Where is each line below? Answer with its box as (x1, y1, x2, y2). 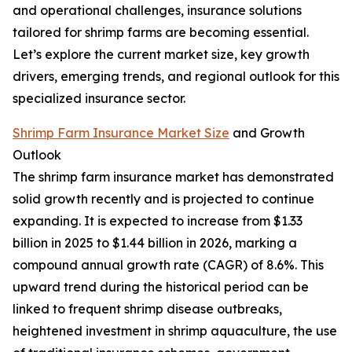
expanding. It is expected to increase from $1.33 (13, 213, 302, 229)
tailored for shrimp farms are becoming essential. (13, 24, 309, 41)
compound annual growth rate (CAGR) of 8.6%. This (13, 257, 324, 273)
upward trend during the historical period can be (13, 279, 309, 295)
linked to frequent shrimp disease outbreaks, (13, 301, 282, 317)
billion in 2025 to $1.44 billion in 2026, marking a (13, 235, 297, 251)
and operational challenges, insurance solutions (13, 2, 302, 19)
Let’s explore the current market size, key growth (13, 46, 310, 63)
